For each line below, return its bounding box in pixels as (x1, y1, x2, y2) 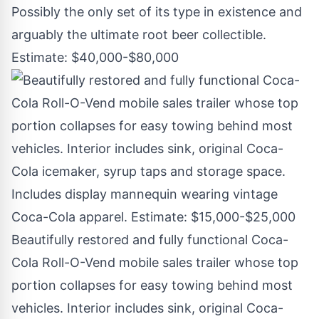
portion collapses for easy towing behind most (11, 278, 293, 293)
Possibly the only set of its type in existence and (11, 4, 302, 20)
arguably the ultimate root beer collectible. (11, 27, 266, 43)
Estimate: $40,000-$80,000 (11, 50, 179, 66)
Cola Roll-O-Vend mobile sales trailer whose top (11, 255, 298, 271)
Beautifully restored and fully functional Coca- (11, 232, 288, 248)
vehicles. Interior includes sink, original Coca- (11, 300, 283, 316)
